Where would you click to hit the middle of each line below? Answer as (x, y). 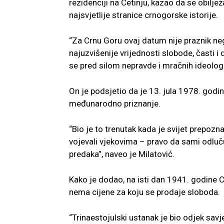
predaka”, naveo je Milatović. (122, 154)
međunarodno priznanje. (115, 103)
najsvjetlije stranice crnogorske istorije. (143, 15)
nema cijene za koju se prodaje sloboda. (144, 192)
